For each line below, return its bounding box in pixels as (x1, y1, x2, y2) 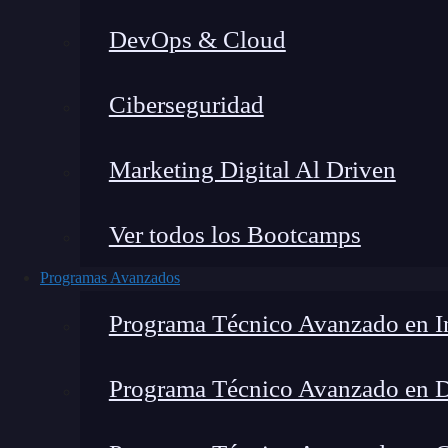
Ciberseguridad (108, 91, 264, 118)
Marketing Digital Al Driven (108, 156, 396, 183)
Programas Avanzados (40, 269, 180, 286)
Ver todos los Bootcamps (108, 221, 361, 248)
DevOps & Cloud (108, 26, 286, 53)
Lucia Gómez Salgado (166, 31, 372, 57)
